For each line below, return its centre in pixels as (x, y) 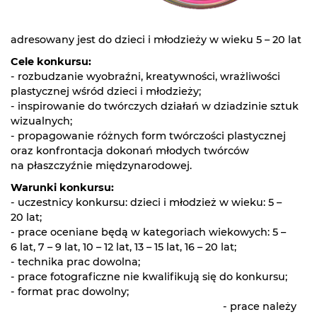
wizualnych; (41, 121)
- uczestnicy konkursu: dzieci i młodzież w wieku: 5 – (146, 202)
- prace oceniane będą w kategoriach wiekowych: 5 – (148, 232)
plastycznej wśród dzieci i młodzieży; (106, 91)
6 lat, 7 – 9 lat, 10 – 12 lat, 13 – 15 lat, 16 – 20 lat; (123, 247)
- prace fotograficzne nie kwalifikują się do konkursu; (149, 277)
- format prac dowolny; (70, 292)
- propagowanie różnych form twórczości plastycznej (148, 136)
